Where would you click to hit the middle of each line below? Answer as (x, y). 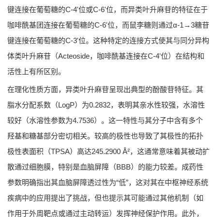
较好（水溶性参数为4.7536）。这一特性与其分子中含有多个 (105, 121)
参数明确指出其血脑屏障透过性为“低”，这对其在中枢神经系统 (108, 183)
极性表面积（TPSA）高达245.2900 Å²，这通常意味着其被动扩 (108, 152)
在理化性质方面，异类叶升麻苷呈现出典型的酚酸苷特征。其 (105, 90)
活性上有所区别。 (36, 72)
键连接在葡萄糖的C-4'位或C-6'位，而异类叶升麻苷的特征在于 (108, 10)
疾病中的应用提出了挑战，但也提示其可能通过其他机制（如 (105, 198)
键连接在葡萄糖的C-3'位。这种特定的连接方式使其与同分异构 (108, 41)
